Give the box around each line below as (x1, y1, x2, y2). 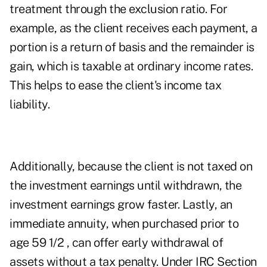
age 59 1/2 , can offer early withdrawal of (10, 235, 223, 250)
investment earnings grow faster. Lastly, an (10, 197, 232, 212)
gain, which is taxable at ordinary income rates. (10, 59, 253, 74)
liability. (10, 97, 49, 112)
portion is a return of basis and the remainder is (10, 40, 254, 55)
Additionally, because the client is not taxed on (10, 159, 252, 174)
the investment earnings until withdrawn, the (10, 178, 241, 193)
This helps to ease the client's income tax (10, 78, 221, 93)
